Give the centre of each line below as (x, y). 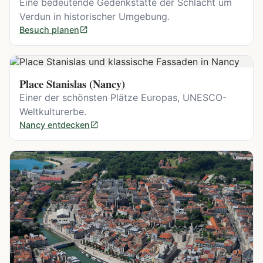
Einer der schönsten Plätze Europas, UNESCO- (123, 98)
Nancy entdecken (55, 125)
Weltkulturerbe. (53, 112)
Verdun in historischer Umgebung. (95, 17)
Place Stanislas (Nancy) (72, 84)
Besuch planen (49, 30)
